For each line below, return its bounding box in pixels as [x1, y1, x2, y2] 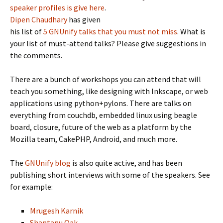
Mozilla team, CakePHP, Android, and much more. [10, 134, 177, 144]
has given [67, 14, 101, 24]
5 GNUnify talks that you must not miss [43, 26, 177, 36]
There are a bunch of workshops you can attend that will [10, 74, 201, 84]
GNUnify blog [25, 158, 71, 168]
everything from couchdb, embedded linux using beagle [10, 110, 197, 120]
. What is [177, 26, 206, 36]
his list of [10, 26, 43, 36]
